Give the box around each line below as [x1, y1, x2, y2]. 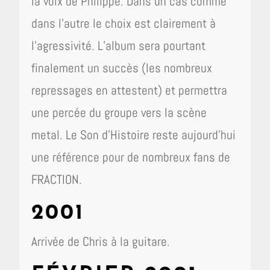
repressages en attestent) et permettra [31, 82, 228, 99]
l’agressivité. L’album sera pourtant [31, 37, 206, 54]
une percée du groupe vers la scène [31, 104, 207, 121]
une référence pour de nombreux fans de [31, 149, 231, 166]
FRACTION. [31, 171, 83, 188]
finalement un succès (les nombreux [31, 60, 213, 77]
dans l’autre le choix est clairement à [31, 15, 216, 32]
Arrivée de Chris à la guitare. [31, 233, 171, 250]
